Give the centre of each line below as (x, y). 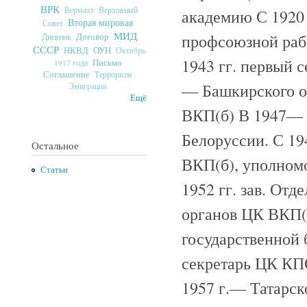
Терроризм (113, 74)
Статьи (54, 170)
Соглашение (66, 74)
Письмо (107, 62)
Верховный (118, 9)
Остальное (55, 145)
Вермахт (79, 10)
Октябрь (131, 50)
